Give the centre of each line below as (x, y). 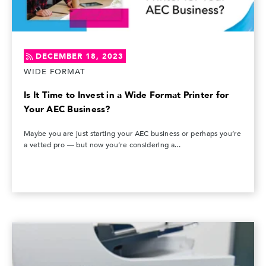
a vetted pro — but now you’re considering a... (102, 145)
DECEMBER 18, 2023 (80, 56)
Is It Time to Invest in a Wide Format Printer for (126, 95)
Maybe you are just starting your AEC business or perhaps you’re (133, 133)
